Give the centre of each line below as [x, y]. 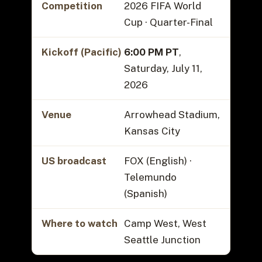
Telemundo [150, 177]
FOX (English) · [158, 161]
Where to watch [79, 224]
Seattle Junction [162, 240]
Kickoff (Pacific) [81, 52]
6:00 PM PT [151, 52]
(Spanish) [145, 194]
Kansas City [152, 131]
